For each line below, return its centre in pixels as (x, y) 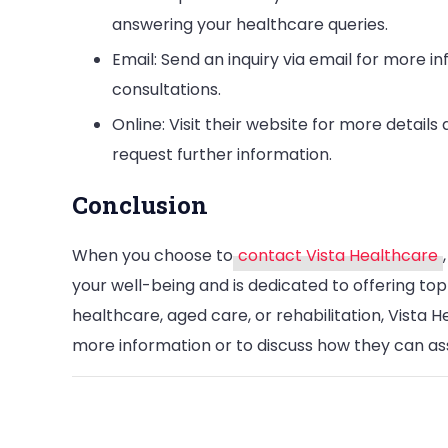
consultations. (166, 89)
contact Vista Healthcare (338, 255)
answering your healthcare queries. (250, 24)
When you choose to (152, 255)
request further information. (222, 154)
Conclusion (140, 204)
